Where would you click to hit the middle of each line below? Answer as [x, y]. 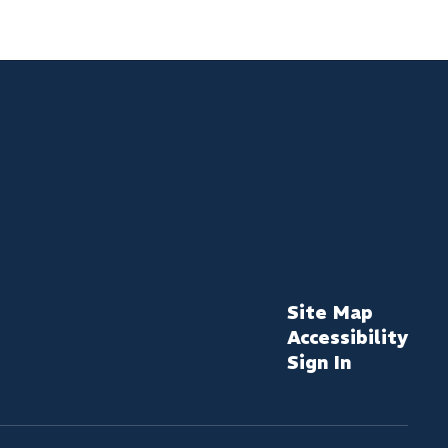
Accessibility [347, 337]
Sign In [318, 362]
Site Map [329, 312]
